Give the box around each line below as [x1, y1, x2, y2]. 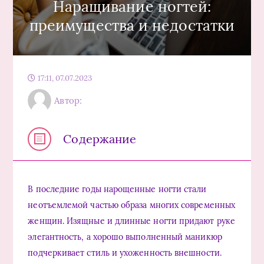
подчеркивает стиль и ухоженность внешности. [28, 247, 222, 258]
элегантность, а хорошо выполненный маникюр [28, 231, 222, 242]
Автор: [54, 95, 82, 107]
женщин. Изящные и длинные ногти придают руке [28, 215, 235, 226]
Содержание [63, 131, 137, 147]
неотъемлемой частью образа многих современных [28, 199, 236, 210]
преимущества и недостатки [29, 15, 235, 35]
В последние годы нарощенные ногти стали [28, 183, 207, 194]
